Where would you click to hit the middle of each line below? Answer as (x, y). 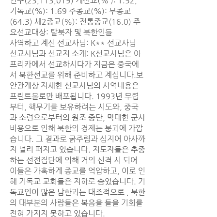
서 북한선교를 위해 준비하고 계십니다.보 (77, 75)
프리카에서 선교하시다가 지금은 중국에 (74, 64)
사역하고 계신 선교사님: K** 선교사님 (73, 43)
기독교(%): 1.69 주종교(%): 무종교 (70, 11)
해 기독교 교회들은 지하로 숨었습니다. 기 (77, 181)
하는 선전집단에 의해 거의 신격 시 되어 (74, 160)
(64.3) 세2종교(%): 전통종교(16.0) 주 (75, 22)
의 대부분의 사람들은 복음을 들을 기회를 (76, 203)
